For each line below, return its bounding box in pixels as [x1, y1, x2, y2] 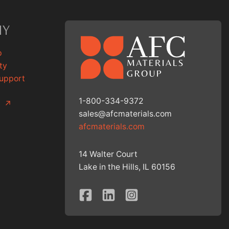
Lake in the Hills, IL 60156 [79, 162, 175, 172]
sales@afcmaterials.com [79, 109, 172, 119]
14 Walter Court [79, 149, 138, 159]
